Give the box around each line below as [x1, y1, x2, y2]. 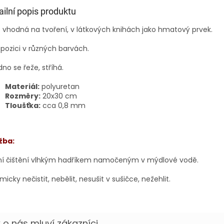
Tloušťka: [5, 100, 40, 110]
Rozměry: [5, 90, 40, 101]
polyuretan [39, 81, 79, 91]
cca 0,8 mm [40, 100, 85, 110]
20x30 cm [40, 90, 77, 101]
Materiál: [5, 81, 39, 91]
